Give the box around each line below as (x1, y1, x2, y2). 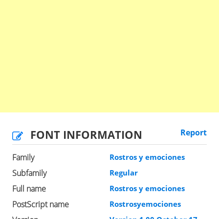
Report (180, 127, 207, 138)
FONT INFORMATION (30, 127, 142, 142)
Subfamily (12, 167, 46, 178)
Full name (12, 183, 46, 194)
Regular (109, 167, 138, 177)
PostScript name (12, 198, 69, 210)
